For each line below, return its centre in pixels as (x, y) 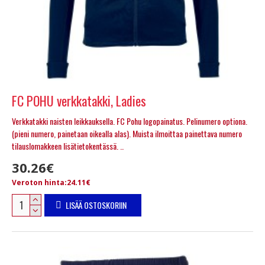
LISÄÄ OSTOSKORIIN (96, 205)
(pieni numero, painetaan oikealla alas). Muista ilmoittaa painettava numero (127, 133)
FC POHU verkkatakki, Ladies (79, 100)
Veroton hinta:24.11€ (51, 182)
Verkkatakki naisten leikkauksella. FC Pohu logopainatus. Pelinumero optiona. (130, 121)
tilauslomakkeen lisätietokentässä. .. (68, 146)
